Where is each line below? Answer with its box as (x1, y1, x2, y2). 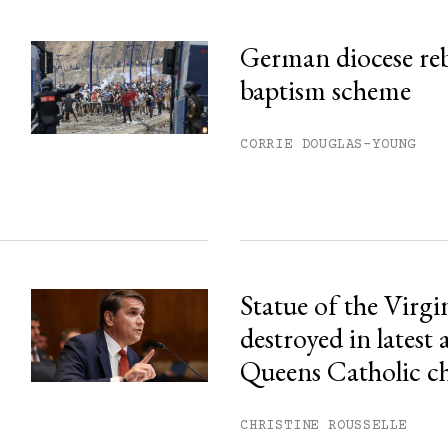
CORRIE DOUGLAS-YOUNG (240, 137, 416, 154)
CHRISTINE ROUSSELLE (240, 418, 408, 435)
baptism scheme (240, 72, 411, 109)
